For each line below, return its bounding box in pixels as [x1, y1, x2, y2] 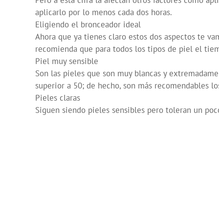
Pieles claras [35, 92, 80, 104]
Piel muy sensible [35, 56, 98, 67]
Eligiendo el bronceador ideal [35, 19, 141, 30]
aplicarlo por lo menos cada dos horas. [35, 7, 172, 18]
